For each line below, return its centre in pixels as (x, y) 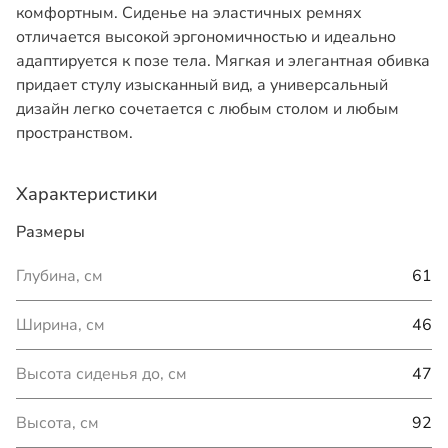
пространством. (74, 133)
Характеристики (87, 194)
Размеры (50, 232)
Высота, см (57, 423)
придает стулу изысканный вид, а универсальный (202, 85)
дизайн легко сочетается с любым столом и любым (207, 109)
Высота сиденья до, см (101, 374)
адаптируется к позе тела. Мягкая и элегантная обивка (223, 61)
